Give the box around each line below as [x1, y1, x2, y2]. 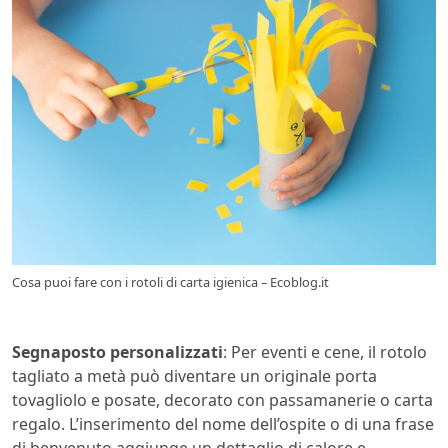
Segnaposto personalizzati [12, 341, 223, 364]
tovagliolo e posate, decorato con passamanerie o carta [12, 389, 433, 412]
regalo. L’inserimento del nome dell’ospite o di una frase [12, 413, 434, 436]
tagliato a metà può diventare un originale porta [12, 365, 377, 388]
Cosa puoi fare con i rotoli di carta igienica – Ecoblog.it [12, 273, 329, 292]
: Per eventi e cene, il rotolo [223, 341, 427, 364]
